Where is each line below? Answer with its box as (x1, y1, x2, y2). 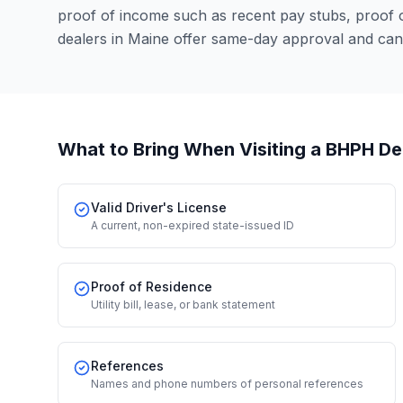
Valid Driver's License (91, 200, 227, 215)
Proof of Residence (91, 279, 212, 294)
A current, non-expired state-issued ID (91, 219, 294, 232)
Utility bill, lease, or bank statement (91, 298, 275, 311)
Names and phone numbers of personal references (91, 377, 363, 390)
